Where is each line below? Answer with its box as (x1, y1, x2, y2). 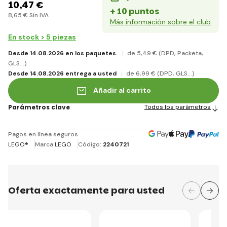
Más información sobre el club (110, 17, 211, 26)
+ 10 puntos (110, 5, 159, 17)
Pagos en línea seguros (8, 130, 78, 138)
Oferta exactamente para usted (8, 183, 165, 197)
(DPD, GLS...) (157, 69, 195, 78)
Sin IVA (28, 11, 49, 19)
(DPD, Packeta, (159, 49, 203, 57)
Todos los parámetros (144, 103, 211, 111)
